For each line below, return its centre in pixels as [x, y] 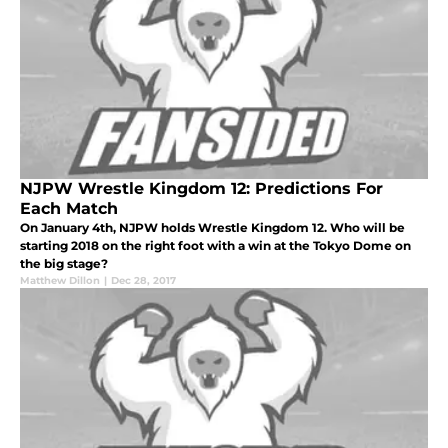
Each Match [69, 208]
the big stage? [64, 263]
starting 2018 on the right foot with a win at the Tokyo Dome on [215, 245]
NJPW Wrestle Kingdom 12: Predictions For [201, 188]
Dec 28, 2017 [143, 280]
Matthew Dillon [60, 280]
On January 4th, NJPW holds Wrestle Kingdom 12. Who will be [212, 227]
